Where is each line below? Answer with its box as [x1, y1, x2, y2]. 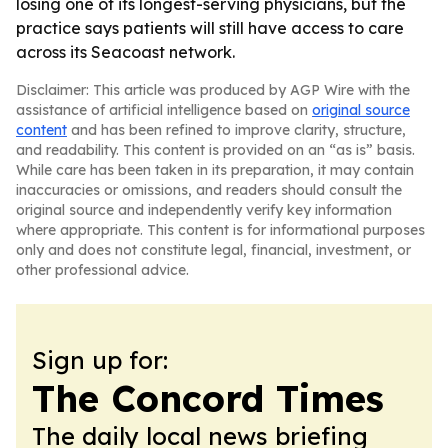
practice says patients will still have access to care [16, 18, 404, 38]
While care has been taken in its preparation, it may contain [16, 161, 414, 179]
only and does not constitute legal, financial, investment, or [16, 241, 411, 259]
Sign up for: [32, 345, 168, 375]
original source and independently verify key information [16, 201, 392, 219]
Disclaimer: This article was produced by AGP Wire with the [16, 81, 410, 99]
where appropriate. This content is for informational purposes [16, 221, 425, 239]
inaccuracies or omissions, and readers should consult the [16, 181, 402, 199]
